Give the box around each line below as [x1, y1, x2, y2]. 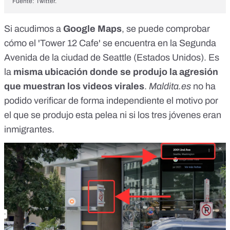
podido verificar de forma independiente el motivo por [4, 95, 218, 106]
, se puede [122, 24, 166, 34]
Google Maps [63, 24, 122, 34]
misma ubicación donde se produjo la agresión [13, 67, 218, 78]
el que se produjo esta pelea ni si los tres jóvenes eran [4, 110, 221, 121]
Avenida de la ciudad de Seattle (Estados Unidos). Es [4, 52, 219, 63]
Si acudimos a [4, 24, 63, 34]
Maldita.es [149, 81, 193, 92]
